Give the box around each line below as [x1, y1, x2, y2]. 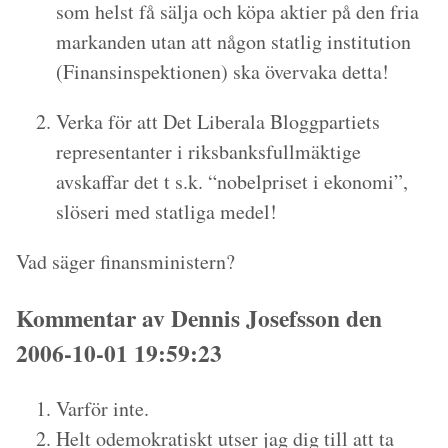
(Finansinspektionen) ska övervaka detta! [56, 58, 389, 86]
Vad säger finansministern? [16, 248, 235, 276]
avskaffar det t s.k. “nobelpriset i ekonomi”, [56, 168, 408, 196]
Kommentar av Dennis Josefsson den [16, 300, 382, 335]
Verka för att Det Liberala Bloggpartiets [56, 108, 380, 136]
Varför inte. [56, 394, 149, 422]
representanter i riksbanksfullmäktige [56, 138, 361, 166]
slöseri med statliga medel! [56, 198, 277, 226]
